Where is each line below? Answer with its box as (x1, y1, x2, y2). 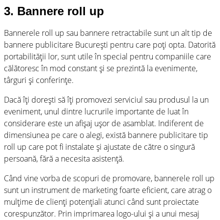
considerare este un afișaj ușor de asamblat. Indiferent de (4, 117, 204, 129)
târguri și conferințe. (4, 74, 74, 85)
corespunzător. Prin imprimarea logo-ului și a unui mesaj (4, 208, 199, 219)
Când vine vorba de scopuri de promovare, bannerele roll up (4, 172, 215, 184)
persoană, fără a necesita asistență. (4, 153, 124, 164)
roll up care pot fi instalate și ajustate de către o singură (4, 141, 195, 152)
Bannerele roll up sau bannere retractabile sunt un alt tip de (4, 27, 212, 38)
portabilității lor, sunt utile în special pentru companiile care (4, 51, 211, 62)
